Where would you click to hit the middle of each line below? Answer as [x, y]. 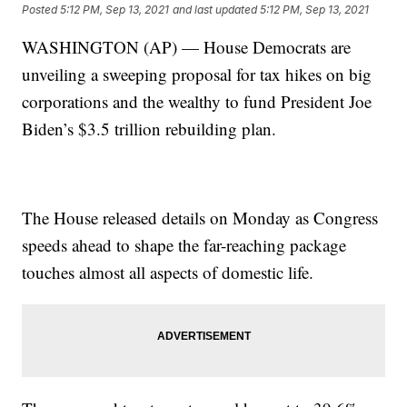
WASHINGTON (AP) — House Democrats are [187, 47]
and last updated [215, 9]
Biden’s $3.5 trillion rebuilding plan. [149, 129]
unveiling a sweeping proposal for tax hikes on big [197, 74]
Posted [41, 9]
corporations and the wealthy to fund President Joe [197, 102]
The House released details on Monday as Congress [200, 218]
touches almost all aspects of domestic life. [168, 273]
